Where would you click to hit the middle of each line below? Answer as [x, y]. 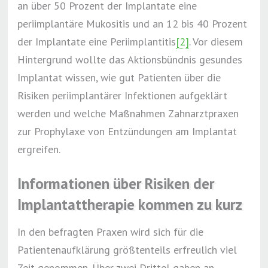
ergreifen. [39, 149]
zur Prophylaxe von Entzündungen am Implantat [127, 131]
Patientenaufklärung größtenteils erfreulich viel [127, 249]
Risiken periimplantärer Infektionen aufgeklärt [123, 95]
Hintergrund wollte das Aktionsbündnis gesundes [130, 60]
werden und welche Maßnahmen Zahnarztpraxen [128, 113]
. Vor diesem [216, 42]
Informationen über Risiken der [116, 184]
